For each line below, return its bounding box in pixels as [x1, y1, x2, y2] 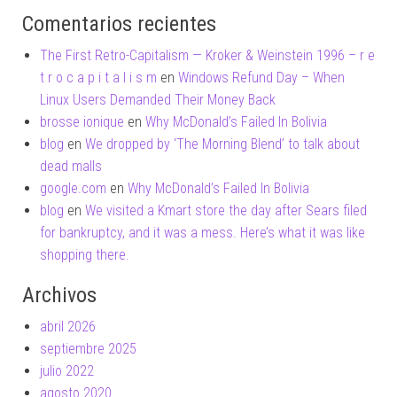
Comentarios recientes [22, 12, 216, 37]
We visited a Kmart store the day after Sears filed [85, 202, 367, 220]
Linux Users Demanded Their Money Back [40, 91, 276, 109]
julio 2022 [40, 362, 94, 380]
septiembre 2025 [40, 340, 136, 358]
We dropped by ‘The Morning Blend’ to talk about [85, 136, 360, 153]
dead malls [40, 158, 102, 175]
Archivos [22, 283, 97, 308]
